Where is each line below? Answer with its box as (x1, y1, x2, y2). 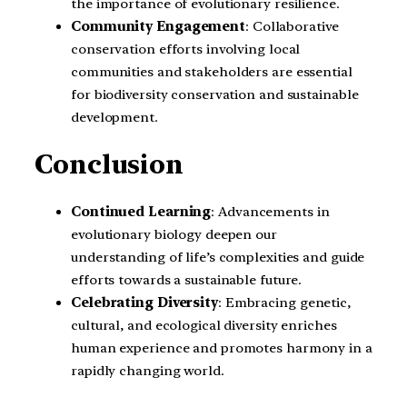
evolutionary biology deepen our (71, 225, 277, 243)
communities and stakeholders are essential (71, 63, 352, 80)
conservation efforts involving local (71, 40, 301, 57)
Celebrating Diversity (71, 293, 218, 311)
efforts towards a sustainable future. (71, 271, 303, 288)
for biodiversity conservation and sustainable (71, 85, 359, 103)
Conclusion (35, 149, 184, 181)
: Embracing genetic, (217, 293, 351, 311)
